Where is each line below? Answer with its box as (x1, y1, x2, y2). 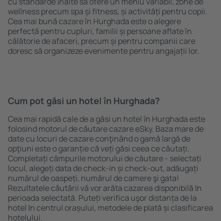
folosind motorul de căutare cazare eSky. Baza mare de (8, 123, 204, 134)
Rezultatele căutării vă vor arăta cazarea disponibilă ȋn (8, 183, 202, 193)
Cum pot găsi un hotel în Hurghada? (8, 95, 160, 107)
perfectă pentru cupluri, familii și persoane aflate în (8, 26, 192, 37)
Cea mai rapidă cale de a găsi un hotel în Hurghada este (8, 113, 205, 124)
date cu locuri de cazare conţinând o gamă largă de (8, 133, 190, 144)
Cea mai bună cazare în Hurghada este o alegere (8, 16, 181, 27)
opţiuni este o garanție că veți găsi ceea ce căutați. (8, 143, 189, 154)
